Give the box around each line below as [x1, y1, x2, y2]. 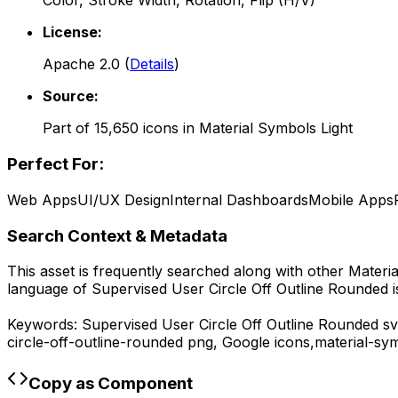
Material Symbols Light [199, 119, 353, 138]
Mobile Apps [308, 190, 394, 209]
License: [43, 23, 102, 42]
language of [7, 280, 92, 298]
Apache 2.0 [43, 55, 120, 74]
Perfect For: [7, 154, 104, 175]
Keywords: [7, 315, 82, 334]
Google [222, 333, 270, 352]
